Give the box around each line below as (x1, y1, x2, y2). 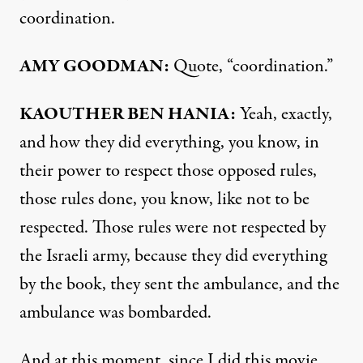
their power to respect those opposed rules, (19, 157, 317, 184)
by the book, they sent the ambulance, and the (19, 271, 340, 297)
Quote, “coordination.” (169, 53, 333, 79)
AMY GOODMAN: (19, 53, 169, 79)
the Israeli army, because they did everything (19, 242, 327, 269)
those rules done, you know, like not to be (19, 186, 310, 212)
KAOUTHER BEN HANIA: (19, 100, 236, 127)
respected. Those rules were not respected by (19, 214, 326, 241)
